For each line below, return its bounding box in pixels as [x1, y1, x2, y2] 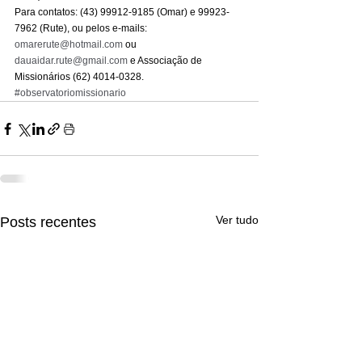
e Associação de [128, 55, 204, 67]
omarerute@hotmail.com [15, 39, 123, 51]
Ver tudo [216, 213, 259, 227]
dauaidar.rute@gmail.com [15, 55, 128, 67]
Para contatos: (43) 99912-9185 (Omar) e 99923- [15, 6, 229, 19]
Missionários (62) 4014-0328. [15, 71, 144, 83]
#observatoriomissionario [15, 87, 126, 99]
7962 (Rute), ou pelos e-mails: [15, 23, 149, 35]
